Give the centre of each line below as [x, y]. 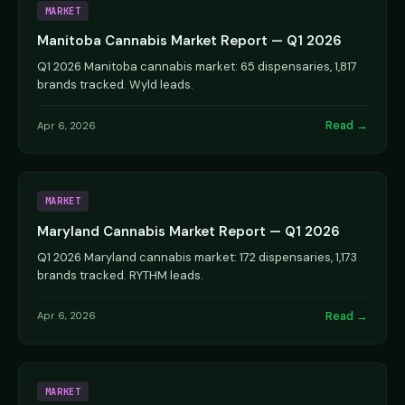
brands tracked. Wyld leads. [115, 85]
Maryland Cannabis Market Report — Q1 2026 [188, 231]
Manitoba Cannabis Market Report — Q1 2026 [189, 41]
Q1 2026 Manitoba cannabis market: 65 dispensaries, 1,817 [197, 67]
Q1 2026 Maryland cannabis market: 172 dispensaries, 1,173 [197, 257]
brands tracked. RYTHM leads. [120, 275]
